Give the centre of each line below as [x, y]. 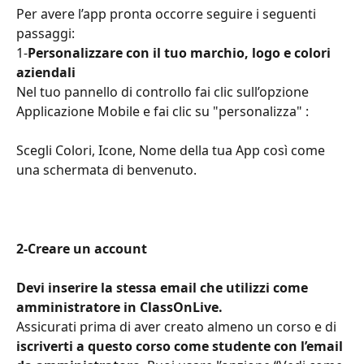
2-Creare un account [82, 248]
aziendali [46, 73]
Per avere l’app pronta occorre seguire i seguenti [168, 14]
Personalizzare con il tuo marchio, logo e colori [181, 53]
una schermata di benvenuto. [106, 170]
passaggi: [45, 34]
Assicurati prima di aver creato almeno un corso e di [178, 327]
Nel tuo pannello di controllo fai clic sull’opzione [164, 92]
